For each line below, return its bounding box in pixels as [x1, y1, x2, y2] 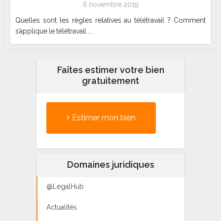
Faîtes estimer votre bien [57, 64, 164, 75]
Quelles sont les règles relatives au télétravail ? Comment [15, 16, 206, 24]
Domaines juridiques [67, 159, 154, 170]
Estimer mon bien [72, 112, 136, 122]
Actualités [46, 203, 77, 211]
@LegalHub [46, 182, 84, 190]
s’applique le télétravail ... [15, 27, 93, 35]
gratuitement [82, 75, 139, 86]
